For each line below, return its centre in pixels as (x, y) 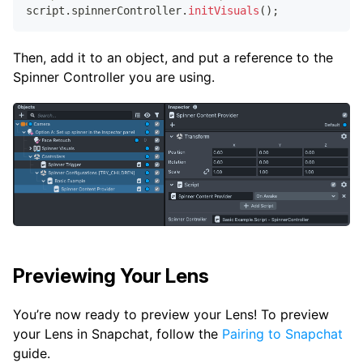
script (45, 10)
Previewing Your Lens (111, 275)
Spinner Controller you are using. (114, 77)
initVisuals (224, 10)
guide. (32, 353)
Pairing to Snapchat (282, 333)
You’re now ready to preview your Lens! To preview (171, 314)
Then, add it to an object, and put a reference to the (173, 57)
